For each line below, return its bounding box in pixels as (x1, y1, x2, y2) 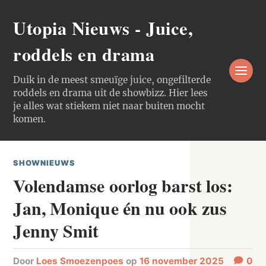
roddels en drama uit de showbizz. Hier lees (13, 87, 208, 99)
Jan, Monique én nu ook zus (13, 195, 227, 221)
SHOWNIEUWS (13, 159, 76, 167)
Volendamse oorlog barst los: (13, 173, 233, 198)
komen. (13, 113, 46, 125)
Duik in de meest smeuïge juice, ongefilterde (13, 74, 211, 85)
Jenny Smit (13, 218, 99, 243)
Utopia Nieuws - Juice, (13, 15, 194, 41)
